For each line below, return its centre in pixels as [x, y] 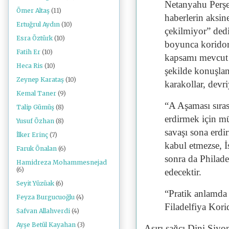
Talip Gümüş [35, 107]
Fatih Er [28, 52]
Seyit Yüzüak [35, 184]
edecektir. [183, 172]
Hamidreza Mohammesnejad [62, 163]
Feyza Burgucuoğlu [45, 197]
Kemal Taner [36, 94]
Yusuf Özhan [35, 121]
